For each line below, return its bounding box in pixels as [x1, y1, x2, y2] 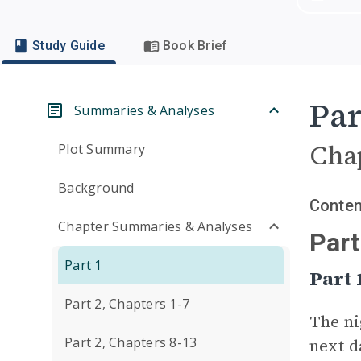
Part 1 [64, 256, 102, 274]
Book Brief [162, 38, 228, 53]
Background [58, 179, 135, 197]
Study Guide [32, 38, 105, 53]
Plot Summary [58, 140, 145, 158]
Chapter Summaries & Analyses [58, 218, 252, 235]
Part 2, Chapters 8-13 [64, 334, 197, 351]
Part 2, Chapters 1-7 [64, 295, 189, 313]
